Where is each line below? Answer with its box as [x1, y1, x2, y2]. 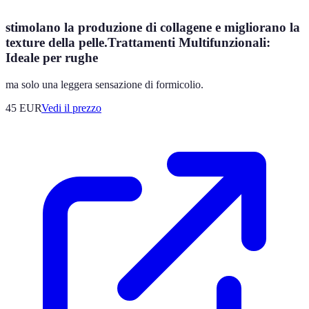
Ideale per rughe [6, 50, 98, 66]
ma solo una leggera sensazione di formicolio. [6, 78, 203, 90]
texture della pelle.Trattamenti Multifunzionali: [6, 35, 270, 50]
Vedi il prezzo [41, 101, 101, 114]
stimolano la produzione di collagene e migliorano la [6, 20, 300, 35]
